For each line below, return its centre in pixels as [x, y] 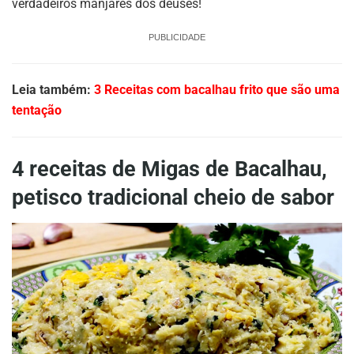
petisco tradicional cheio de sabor [173, 198]
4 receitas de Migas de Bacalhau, [169, 169]
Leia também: [53, 89]
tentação [37, 110]
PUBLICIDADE [177, 37]
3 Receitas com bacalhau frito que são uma [217, 89]
